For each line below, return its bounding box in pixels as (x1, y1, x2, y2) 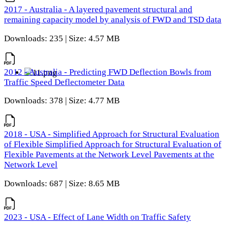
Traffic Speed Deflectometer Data (4, 77, 125, 87)
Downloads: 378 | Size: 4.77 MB (4, 96, 120, 106)
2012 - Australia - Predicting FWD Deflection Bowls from (4, 67, 211, 77)
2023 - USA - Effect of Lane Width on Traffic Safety (4, 212, 191, 222)
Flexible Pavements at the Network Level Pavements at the (4, 150, 214, 160)
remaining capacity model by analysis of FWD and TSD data (4, 14, 221, 24)
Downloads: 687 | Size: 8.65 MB (4, 178, 120, 188)
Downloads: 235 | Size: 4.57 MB (4, 33, 120, 43)
